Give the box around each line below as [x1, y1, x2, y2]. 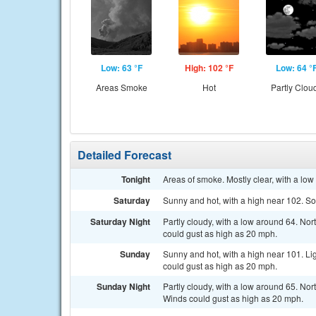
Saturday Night [90, 215, 150, 228]
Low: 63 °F [100, 61, 142, 74]
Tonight [121, 173, 150, 186]
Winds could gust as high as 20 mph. [163, 292, 303, 304]
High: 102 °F [184, 61, 233, 74]
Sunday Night [97, 280, 150, 293]
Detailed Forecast [78, 147, 171, 163]
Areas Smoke [95, 81, 147, 93]
